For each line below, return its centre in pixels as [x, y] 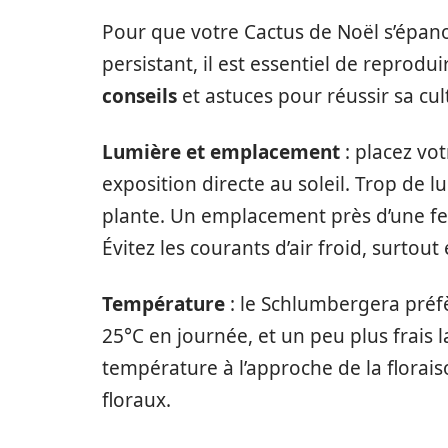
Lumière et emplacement [221, 152]
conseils [139, 96]
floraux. [136, 400]
